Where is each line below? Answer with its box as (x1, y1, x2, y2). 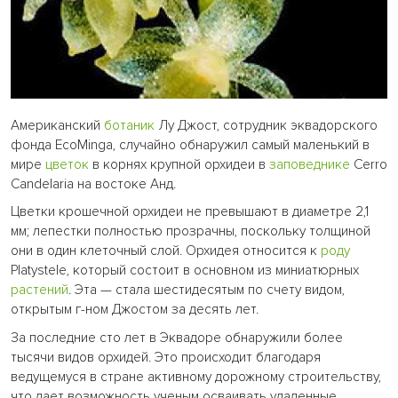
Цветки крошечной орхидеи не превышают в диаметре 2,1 (11, 203, 369, 221)
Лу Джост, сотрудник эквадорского (155, 117, 378, 135)
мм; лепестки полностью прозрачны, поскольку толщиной (11, 223, 370, 241)
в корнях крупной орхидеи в (89, 156, 269, 174)
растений (11, 282, 68, 299)
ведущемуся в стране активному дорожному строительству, (11, 368, 381, 386)
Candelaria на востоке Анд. (11, 176, 176, 194)
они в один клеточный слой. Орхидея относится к (11, 243, 321, 260)
